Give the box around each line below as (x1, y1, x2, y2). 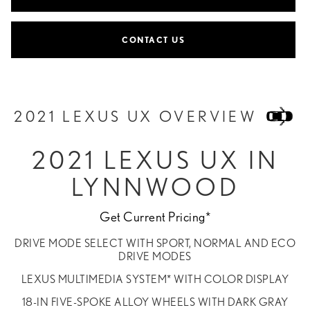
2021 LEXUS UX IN (31, 144, 279, 175)
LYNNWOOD (71, 171, 239, 202)
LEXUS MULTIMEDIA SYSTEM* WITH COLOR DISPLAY (21, 272, 289, 286)
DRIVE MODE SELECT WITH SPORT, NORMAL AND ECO (15, 236, 295, 250)
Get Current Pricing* (100, 208, 210, 225)
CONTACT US (122, 34, 185, 45)
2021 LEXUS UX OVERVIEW (14, 107, 263, 125)
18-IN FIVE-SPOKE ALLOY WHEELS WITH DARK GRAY (21, 295, 289, 309)
